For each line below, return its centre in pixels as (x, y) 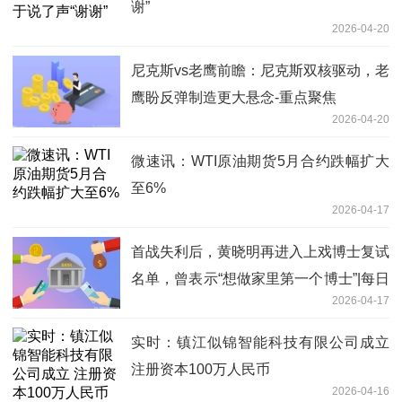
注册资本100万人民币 (201, 369)
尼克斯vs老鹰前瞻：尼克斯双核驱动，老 (260, 70)
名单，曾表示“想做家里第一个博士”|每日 (260, 278)
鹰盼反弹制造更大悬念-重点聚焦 (234, 97)
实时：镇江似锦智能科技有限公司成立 (260, 342)
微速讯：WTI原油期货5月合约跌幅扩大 (260, 161)
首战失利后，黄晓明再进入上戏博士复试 (260, 251)
